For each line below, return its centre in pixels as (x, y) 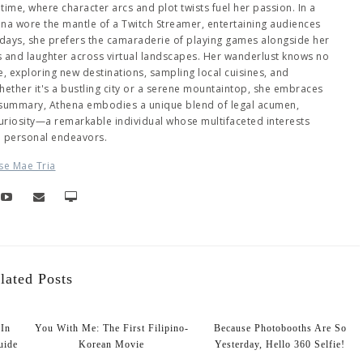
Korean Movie (112, 344)
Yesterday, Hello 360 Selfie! (280, 344)
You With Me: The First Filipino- (111, 328)
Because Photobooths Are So (280, 328)
